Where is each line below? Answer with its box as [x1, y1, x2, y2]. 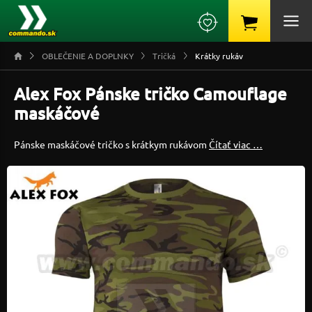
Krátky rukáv [195, 50, 244, 61]
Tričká [153, 50, 176, 61]
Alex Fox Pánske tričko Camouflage [14, 83, 287, 104]
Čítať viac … [209, 138, 263, 150]
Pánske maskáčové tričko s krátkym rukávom [14, 138, 209, 150]
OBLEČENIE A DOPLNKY [41, 50, 134, 61]
